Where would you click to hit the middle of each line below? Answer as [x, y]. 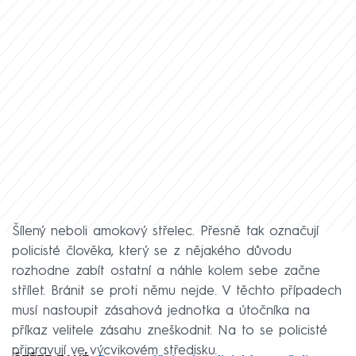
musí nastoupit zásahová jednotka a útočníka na [161, 311]
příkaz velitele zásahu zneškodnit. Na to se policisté [170, 331]
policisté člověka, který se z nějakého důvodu [152, 251]
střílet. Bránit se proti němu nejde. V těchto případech [177, 291]
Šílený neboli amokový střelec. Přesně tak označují [165, 231]
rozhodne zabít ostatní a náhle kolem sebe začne [166, 271]
